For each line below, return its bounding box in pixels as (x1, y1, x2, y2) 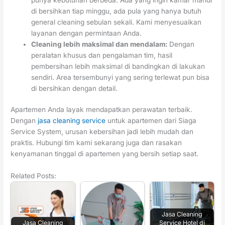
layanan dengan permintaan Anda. (31, 29, 142, 37)
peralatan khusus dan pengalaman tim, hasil (31, 51, 173, 59)
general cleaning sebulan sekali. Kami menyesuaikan (31, 18, 202, 26)
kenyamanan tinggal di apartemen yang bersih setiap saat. (11, 150, 199, 158)
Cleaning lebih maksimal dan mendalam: (31, 40, 170, 48)
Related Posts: (11, 172, 57, 180)
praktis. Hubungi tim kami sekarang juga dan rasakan (11, 139, 182, 147)
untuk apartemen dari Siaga (105, 117, 197, 125)
